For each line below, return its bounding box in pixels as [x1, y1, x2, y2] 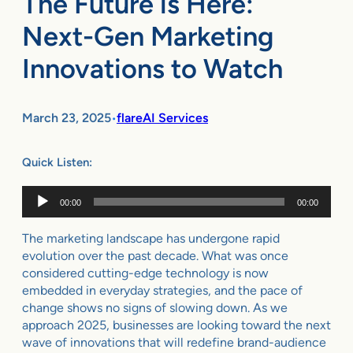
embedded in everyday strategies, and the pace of [22, 282, 303, 298]
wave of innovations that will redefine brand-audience [22, 334, 326, 350]
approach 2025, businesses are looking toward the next [22, 317, 331, 333]
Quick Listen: [22, 154, 92, 169]
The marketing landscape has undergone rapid [22, 230, 280, 246]
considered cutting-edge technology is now [22, 265, 269, 281]
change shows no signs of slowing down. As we [22, 299, 288, 315]
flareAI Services [117, 110, 208, 126]
